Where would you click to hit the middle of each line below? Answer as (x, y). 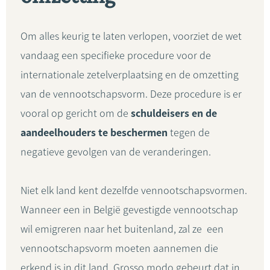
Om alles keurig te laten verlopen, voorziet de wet (131, 36)
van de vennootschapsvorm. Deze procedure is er (131, 94)
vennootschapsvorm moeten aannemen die (119, 248)
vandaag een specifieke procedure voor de (116, 55)
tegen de (189, 133)
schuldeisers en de (174, 113)
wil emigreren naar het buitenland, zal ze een (122, 229)
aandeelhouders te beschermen (94, 133)
